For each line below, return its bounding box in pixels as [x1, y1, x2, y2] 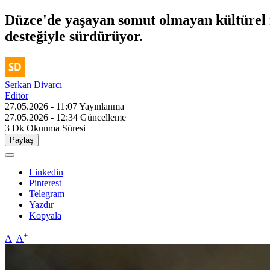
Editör [5, 90, 28, 101]
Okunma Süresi [27, 122, 86, 133]
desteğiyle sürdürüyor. [5, 28, 143, 44]
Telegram [29, 188, 64, 199]
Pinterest [29, 177, 61, 188]
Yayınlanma [79, 101, 124, 111]
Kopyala [29, 210, 61, 221]
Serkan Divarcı [5, 79, 62, 90]
